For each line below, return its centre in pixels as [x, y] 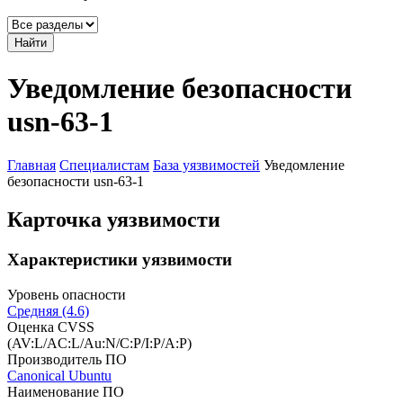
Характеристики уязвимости [120, 260]
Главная [31, 166]
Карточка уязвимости [114, 220]
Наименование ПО [66, 391]
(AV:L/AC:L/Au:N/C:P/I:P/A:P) [99, 343]
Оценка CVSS [51, 327]
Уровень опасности [67, 294]
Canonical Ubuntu [59, 375]
